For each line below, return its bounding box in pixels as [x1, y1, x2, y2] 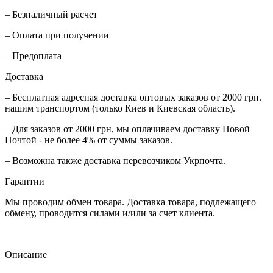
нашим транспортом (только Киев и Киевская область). [5, 102, 235, 113]
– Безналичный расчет [5, 9, 97, 19]
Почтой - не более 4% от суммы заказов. [5, 134, 172, 145]
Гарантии [5, 175, 44, 186]
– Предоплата [5, 50, 62, 61]
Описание [5, 249, 47, 260]
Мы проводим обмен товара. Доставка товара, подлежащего [5, 196, 256, 207]
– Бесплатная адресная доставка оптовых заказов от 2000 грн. [5, 91, 261, 102]
